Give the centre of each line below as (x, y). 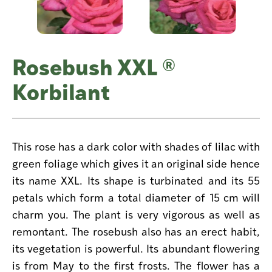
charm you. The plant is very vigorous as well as (136, 214)
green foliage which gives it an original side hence (136, 163)
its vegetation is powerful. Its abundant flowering (136, 248)
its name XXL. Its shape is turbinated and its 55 (136, 180)
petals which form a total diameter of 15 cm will (136, 197)
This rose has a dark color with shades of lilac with (136, 146)
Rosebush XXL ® (94, 65)
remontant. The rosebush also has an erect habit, (136, 231)
